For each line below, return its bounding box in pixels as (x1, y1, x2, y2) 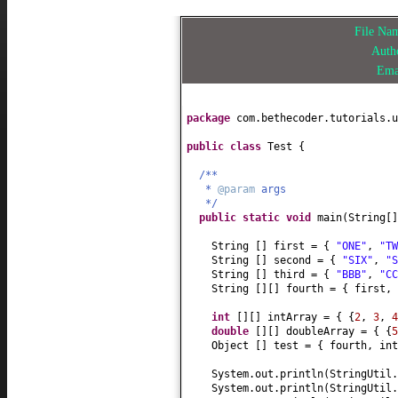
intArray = (267, 310, 336, 323)
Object (211, 338, 255, 352)
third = (274, 267, 323, 281)
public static (199, 211, 286, 224)
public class (187, 139, 267, 153)
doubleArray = (286, 324, 373, 338)
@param (218, 182, 261, 195)
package (187, 111, 236, 124)
